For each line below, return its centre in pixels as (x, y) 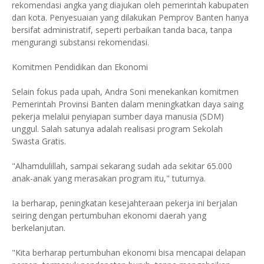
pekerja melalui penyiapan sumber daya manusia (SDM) (118, 116)
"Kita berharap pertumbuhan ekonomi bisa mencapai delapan (129, 252)
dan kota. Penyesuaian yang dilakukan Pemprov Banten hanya (130, 17)
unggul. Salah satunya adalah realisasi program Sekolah (117, 128)
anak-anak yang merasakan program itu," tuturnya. (109, 178)
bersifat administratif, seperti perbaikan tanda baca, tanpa (122, 29)
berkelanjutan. (40, 227)
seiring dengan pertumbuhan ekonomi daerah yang (109, 215)
